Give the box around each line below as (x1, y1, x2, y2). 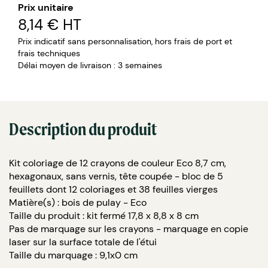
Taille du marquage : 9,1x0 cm (9, 248, 138, 261)
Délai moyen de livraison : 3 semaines (18, 59, 162, 71)
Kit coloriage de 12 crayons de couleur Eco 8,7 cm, (9, 156, 226, 169)
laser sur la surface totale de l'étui (9, 235, 157, 248)
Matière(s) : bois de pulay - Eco (9, 196, 147, 209)
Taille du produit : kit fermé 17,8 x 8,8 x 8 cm (9, 209, 199, 222)
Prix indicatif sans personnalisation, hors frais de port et (18, 35, 232, 47)
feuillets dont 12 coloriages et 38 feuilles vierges (9, 182, 218, 196)
